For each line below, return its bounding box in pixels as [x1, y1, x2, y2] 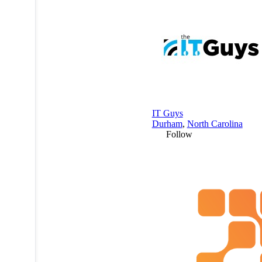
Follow [166, 129, 192, 139]
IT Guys [151, 108, 183, 118]
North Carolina [187, 118, 243, 129]
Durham [151, 118, 182, 129]
